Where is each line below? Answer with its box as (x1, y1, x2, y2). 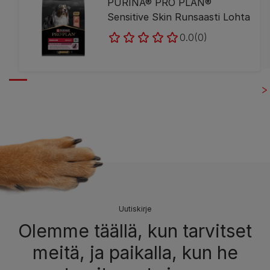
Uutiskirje (119, 204, 151, 213)
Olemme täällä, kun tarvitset (18, 219, 252, 242)
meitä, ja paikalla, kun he (32, 241, 238, 263)
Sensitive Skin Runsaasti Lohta (107, 10, 251, 23)
